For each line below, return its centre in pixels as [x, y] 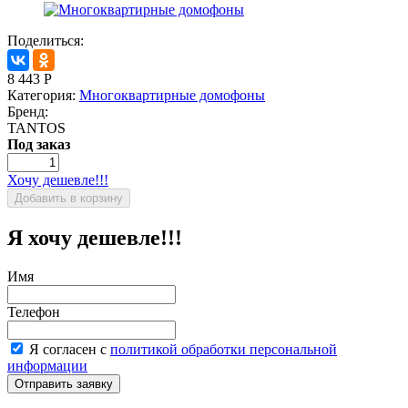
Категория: [43, 95]
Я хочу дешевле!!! [95, 237]
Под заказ [39, 144]
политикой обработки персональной [224, 349]
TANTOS [36, 127]
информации [47, 365]
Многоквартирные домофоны [172, 95]
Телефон [34, 311]
